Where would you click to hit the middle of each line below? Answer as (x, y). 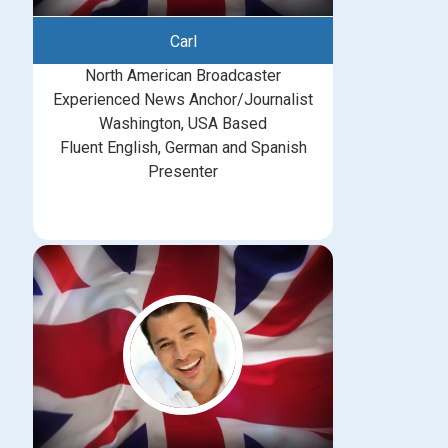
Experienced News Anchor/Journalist (183, 99)
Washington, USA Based (183, 123)
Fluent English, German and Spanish (183, 147)
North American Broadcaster (183, 75)
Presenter (183, 171)
